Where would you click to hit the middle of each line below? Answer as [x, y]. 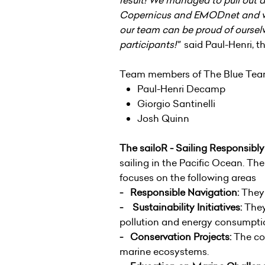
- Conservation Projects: [175, 236]
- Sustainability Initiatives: [181, 207]
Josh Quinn [163, 118]
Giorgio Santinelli [176, 103]
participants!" [152, 44]
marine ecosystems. [164, 251]
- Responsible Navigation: [180, 192]
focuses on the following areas [188, 177]
